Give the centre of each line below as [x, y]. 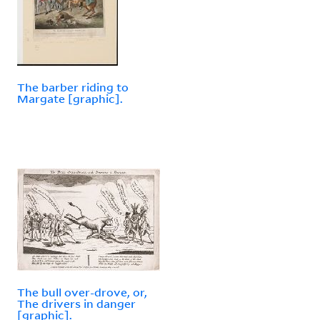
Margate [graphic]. [70, 98]
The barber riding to [73, 87]
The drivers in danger [76, 303]
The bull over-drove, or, [82, 292]
